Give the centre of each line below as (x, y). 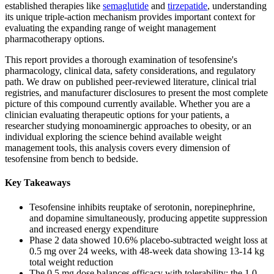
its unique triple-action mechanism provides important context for (130, 17)
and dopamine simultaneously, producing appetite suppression (148, 218)
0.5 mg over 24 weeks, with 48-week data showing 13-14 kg (147, 251)
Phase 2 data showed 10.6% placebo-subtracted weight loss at (148, 240)
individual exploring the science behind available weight (113, 137)
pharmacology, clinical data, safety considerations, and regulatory (130, 71)
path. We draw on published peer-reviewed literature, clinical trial (131, 82)
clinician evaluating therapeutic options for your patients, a (117, 115)
